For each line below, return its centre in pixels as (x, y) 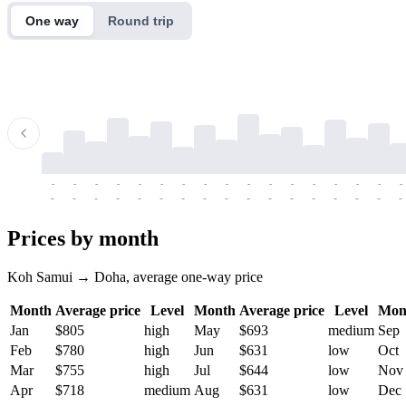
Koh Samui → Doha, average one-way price (135, 276)
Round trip (141, 20)
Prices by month (83, 238)
